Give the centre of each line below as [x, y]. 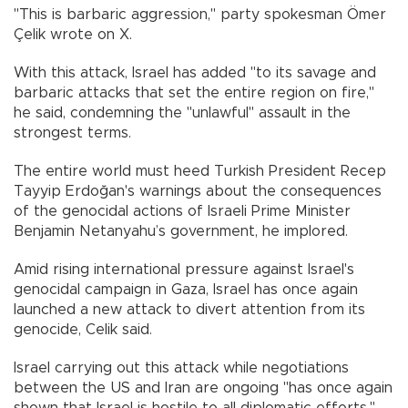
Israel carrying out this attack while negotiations [181, 367]
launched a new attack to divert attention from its [189, 309]
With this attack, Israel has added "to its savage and [195, 72]
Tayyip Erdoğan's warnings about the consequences [198, 191]
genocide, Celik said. [83, 329]
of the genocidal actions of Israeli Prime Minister [182, 211]
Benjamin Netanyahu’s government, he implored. [181, 231]
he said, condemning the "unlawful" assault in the [182, 112]
